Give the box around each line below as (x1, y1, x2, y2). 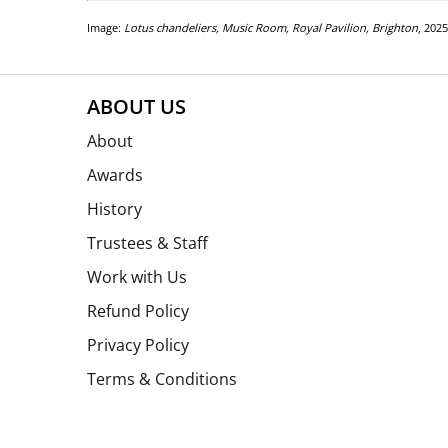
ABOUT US (87, 93, 186, 121)
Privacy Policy (87, 334, 189, 357)
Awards (87, 164, 143, 187)
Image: (87, 20, 124, 36)
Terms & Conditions (87, 368, 237, 391)
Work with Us (87, 266, 187, 289)
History (87, 198, 142, 221)
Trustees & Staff (87, 232, 208, 255)
